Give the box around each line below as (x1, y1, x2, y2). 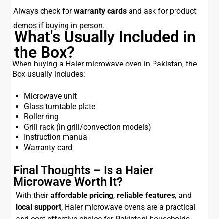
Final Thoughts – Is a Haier (13, 163, 154, 177)
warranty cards (74, 6, 127, 16)
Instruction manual (24, 132, 89, 142)
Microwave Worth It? (13, 175, 123, 189)
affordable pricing (50, 191, 114, 200)
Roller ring (24, 112, 59, 121)
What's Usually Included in (14, 27, 196, 46)
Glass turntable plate (24, 102, 96, 111)
